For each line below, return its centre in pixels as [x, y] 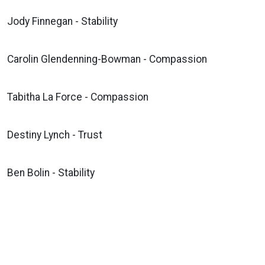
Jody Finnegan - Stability [62, 21]
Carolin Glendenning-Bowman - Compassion [107, 59]
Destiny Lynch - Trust [55, 135]
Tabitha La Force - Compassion [78, 97]
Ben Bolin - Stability [51, 172]
